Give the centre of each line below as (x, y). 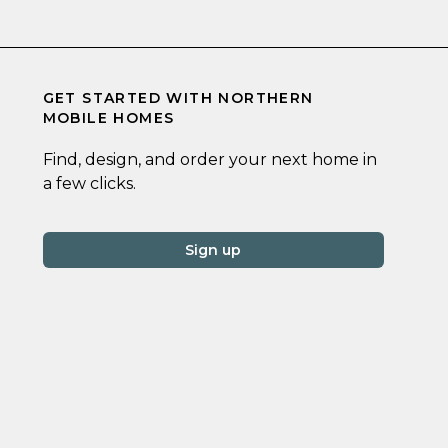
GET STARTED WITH (130, 98)
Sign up (213, 250)
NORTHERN (266, 98)
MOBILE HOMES (108, 118)
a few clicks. (89, 184)
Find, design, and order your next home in (209, 160)
